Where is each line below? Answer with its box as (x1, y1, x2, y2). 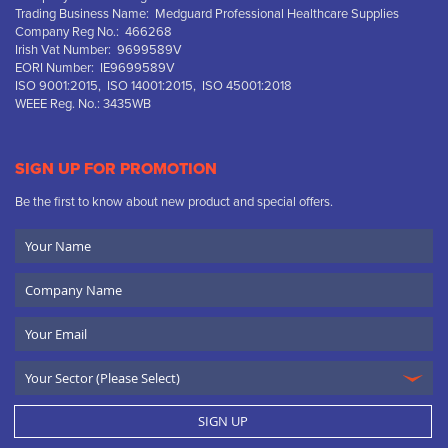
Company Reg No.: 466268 (15, 24, 172, 40)
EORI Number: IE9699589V (15, 60, 175, 76)
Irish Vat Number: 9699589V (15, 42, 182, 58)
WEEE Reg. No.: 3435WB (15, 96, 151, 112)
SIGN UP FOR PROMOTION (15, 159, 217, 179)
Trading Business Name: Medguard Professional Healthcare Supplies (15, 6, 399, 22)
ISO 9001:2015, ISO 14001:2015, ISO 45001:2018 (15, 78, 292, 94)
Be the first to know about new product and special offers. (15, 194, 333, 210)
